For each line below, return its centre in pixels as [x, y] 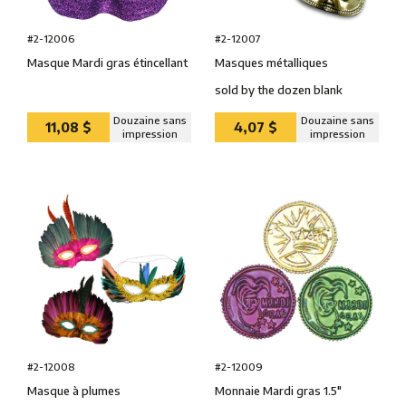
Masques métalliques [271, 62]
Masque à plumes [74, 390]
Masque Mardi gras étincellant [107, 62]
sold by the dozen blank [278, 89]
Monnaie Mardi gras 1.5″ [278, 390]
